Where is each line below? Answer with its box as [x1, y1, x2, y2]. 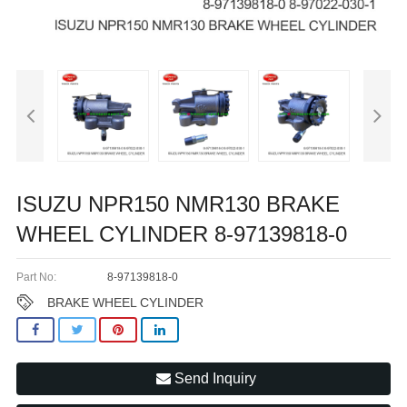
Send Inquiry [170, 371, 256, 387]
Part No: [16, 270, 56, 283]
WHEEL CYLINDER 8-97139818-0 [16, 221, 347, 246]
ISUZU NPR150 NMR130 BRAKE [16, 191, 340, 216]
